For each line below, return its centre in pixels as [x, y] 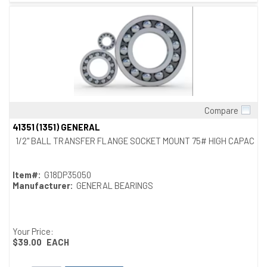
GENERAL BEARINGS [115, 185]
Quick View [133, 120]
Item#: [27, 174]
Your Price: [33, 231]
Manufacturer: [43, 185]
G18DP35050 [68, 174]
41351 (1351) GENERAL [56, 127]
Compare [221, 110]
